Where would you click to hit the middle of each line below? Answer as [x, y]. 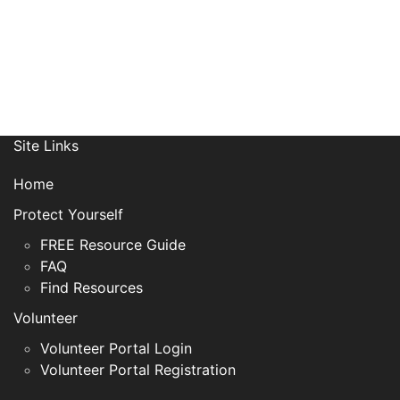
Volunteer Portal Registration [138, 370]
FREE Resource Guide [113, 245]
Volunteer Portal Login [116, 348]
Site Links [46, 146]
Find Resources [92, 287]
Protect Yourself [68, 214]
